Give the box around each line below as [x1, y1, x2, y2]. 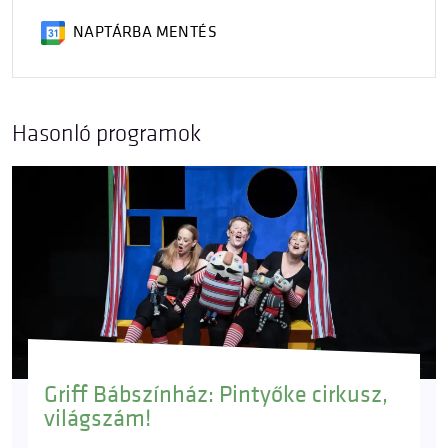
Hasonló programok [12, 119, 201, 148]
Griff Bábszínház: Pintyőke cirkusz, [44, 380, 388, 410]
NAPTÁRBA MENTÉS [73, 23, 217, 42]
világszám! [44, 404, 151, 434]
